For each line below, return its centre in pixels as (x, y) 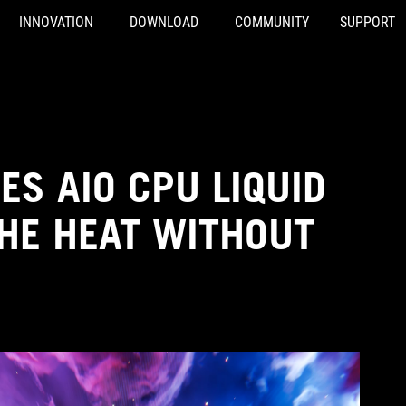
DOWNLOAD (164, 22)
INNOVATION (56, 22)
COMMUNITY (271, 22)
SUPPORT (367, 22)
